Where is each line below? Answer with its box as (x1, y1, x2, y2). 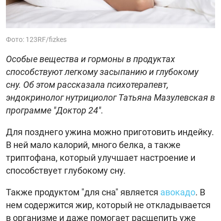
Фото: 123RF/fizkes (6, 35, 67, 43)
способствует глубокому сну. (6, 165, 126, 176)
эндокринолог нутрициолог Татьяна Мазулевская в (6, 92, 215, 103)
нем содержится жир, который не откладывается (6, 199, 211, 210)
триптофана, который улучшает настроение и (6, 152, 195, 163)
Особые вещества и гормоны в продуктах (6, 53, 175, 64)
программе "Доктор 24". (6, 105, 104, 115)
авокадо (160, 186, 195, 197)
